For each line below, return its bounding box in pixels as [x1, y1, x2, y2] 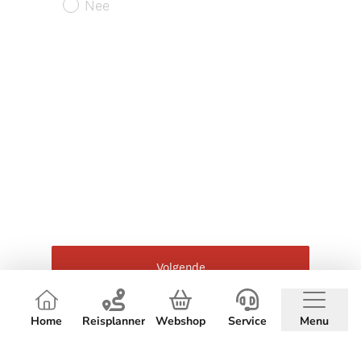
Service [228, 313, 268, 329]
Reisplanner [81, 313, 145, 329]
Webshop [156, 313, 205, 329]
